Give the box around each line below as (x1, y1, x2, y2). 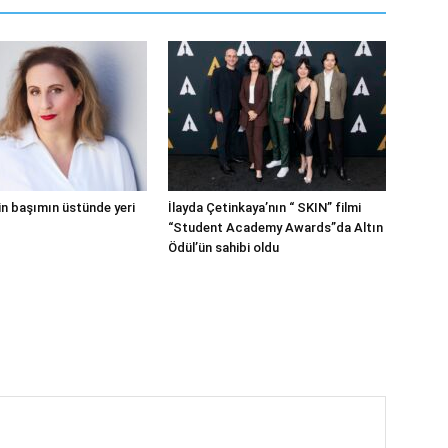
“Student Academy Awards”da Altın (168, 220, 383, 235)
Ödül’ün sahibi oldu (168, 240, 279, 255)
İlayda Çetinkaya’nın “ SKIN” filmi (168, 200, 361, 215)
